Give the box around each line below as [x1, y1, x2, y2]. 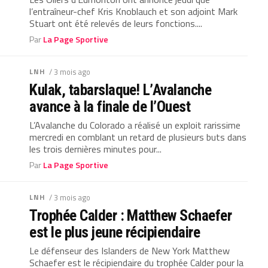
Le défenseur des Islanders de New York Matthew [29, 243, 230, 258]
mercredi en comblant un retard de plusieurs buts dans [29, 130, 247, 144]
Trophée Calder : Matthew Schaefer [29, 206, 232, 224]
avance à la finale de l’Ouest [29, 98, 191, 115]
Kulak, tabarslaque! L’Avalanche [29, 81, 212, 99]
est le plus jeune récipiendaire [29, 223, 200, 241]
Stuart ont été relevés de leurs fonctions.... [29, 16, 203, 31]
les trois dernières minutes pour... [29, 142, 162, 156]
